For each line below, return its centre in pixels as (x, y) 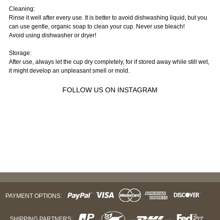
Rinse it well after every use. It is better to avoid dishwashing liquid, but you (108, 17)
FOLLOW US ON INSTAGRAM (110, 90)
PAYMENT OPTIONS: (33, 196)
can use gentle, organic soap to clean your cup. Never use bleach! (96, 26)
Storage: (20, 53)
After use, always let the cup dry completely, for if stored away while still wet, (109, 62)
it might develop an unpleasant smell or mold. (69, 70)
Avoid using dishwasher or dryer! (52, 35)
